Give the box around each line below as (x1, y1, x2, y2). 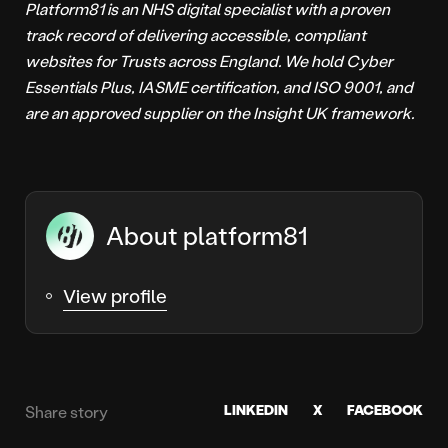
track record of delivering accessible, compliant (25, 24, 366, 46)
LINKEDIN (224, 399, 288, 419)
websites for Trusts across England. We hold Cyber (25, 50, 393, 72)
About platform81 (106, 218, 308, 251)
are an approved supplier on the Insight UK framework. (25, 102, 414, 124)
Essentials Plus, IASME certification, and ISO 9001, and (25, 76, 413, 98)
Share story (25, 400, 108, 422)
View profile (63, 282, 167, 308)
